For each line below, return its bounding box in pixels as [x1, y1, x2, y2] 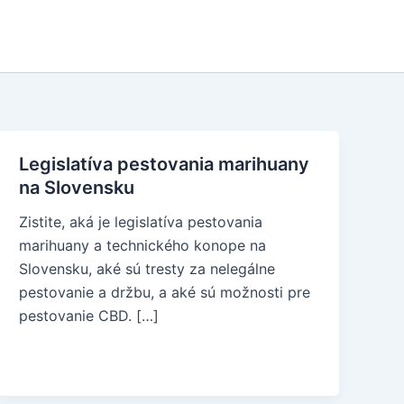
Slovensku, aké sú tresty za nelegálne [19, 260, 276, 278]
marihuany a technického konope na [19, 236, 267, 254]
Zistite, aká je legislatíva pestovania [19, 213, 263, 231]
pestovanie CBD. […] [19, 307, 160, 325]
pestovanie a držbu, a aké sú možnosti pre [19, 283, 311, 301]
